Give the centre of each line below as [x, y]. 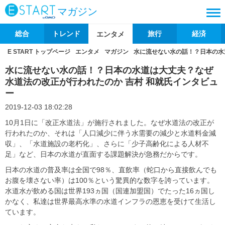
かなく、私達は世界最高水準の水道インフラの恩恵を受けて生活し [110, 201]
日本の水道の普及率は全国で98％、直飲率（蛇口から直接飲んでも [111, 170]
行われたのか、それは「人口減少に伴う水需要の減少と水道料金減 [110, 133]
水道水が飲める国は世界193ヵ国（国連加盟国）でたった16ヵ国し [110, 191]
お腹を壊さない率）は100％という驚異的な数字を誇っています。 [109, 180]
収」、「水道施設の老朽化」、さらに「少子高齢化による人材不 [107, 144]
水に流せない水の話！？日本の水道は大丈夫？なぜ [109, 70]
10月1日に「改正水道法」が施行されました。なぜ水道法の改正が [109, 123]
